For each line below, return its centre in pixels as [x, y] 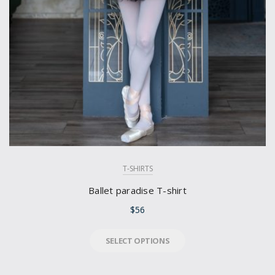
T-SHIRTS [137, 169]
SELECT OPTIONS [137, 240]
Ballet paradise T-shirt [137, 191]
